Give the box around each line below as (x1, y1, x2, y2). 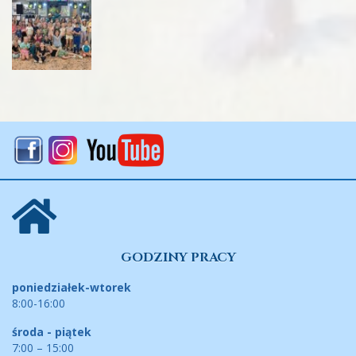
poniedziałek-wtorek (12, 280, 131, 296)
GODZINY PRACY (120, 249, 236, 267)
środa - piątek (12, 324, 91, 340)
